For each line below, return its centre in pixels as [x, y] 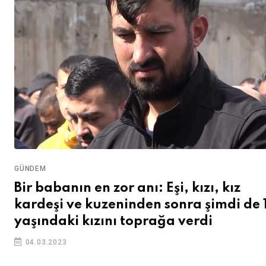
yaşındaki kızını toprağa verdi [113, 221]
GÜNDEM [30, 168]
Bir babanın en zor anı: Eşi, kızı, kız [127, 188]
